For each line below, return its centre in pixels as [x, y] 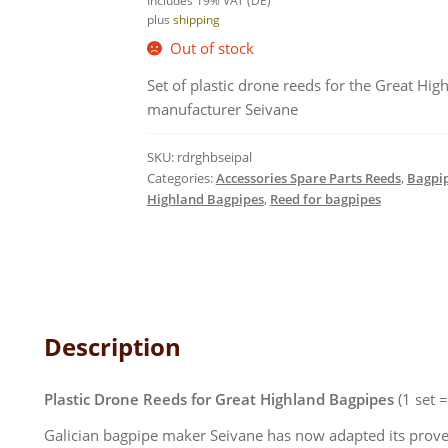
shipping [196, 19]
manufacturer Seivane [222, 108]
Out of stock [211, 47]
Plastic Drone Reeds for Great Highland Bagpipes [220, 398]
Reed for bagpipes [325, 198]
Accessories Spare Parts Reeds [308, 177]
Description [112, 346]
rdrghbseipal [214, 156]
